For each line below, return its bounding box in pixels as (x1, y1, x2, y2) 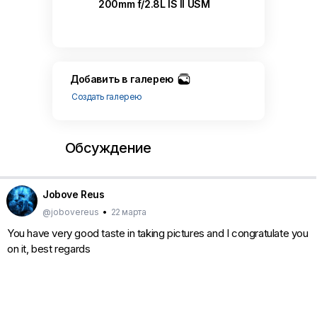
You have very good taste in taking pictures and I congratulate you (7, 226, 309, 240)
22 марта (110, 207, 146, 217)
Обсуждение (65, 139, 151, 156)
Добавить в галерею (70, 73, 173, 86)
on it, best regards (7, 242, 91, 255)
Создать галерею (71, 91, 142, 103)
